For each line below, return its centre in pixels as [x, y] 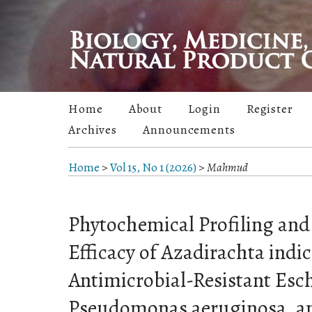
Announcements [189, 130]
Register [270, 109]
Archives [93, 130]
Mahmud [227, 168]
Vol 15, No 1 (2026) [153, 168]
